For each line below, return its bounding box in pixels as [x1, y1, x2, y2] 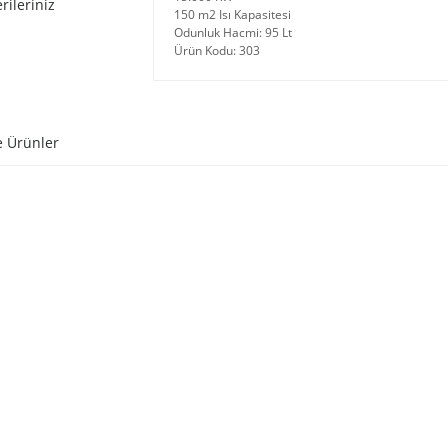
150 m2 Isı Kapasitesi [173, 6, 291, 23]
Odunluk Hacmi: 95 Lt [173, 24, 292, 41]
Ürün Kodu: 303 [173, 42, 260, 59]
